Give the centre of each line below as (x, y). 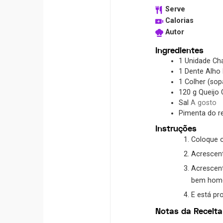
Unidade (197, 61)
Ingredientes (179, 51)
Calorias (179, 21)
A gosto (203, 103)
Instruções (176, 129)
